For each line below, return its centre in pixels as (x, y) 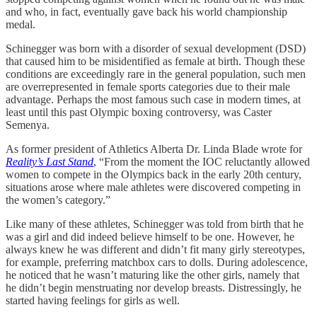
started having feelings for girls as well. (93, 300)
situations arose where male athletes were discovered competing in (153, 187)
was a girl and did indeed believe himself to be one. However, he (150, 236)
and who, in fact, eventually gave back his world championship (146, 11)
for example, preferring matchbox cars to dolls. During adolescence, (157, 262)
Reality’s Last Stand (50, 161)
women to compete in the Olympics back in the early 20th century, (154, 174)
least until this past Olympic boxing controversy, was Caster (139, 112)
